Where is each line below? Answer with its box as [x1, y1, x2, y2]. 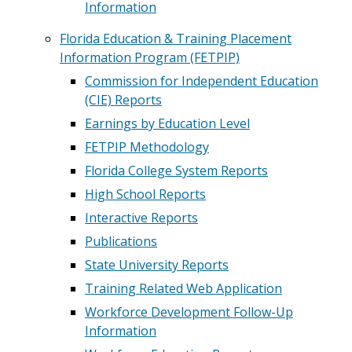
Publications [85, 233, 157, 250]
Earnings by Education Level [85, 115, 250, 132]
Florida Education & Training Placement [60, 30, 291, 47]
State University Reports [85, 256, 229, 273]
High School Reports [85, 185, 206, 203]
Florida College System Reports [85, 162, 268, 179]
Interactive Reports [85, 209, 198, 226]
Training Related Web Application [85, 280, 282, 297]
